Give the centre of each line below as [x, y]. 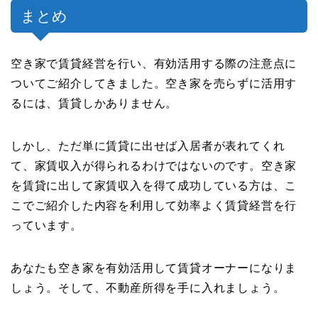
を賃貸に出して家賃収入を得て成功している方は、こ [154, 185]
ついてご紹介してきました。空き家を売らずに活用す [154, 83]
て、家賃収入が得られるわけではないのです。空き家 [154, 165]
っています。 [46, 225]
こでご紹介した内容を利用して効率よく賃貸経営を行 [154, 205]
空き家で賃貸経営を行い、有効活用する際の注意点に [154, 63]
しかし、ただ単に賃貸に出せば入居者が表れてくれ [148, 146]
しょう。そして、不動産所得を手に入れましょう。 [148, 287]
